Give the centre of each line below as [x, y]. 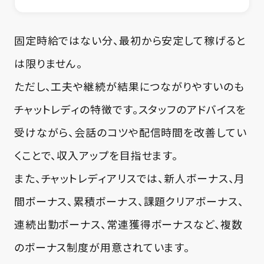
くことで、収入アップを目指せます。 [96, 155]
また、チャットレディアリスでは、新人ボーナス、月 [130, 178]
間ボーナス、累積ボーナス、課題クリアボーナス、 [129, 201]
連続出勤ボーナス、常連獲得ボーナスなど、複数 [128, 224]
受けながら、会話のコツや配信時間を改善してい [130, 132]
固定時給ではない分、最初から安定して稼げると [130, 40]
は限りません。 [48, 63]
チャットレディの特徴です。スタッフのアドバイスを [130, 109]
